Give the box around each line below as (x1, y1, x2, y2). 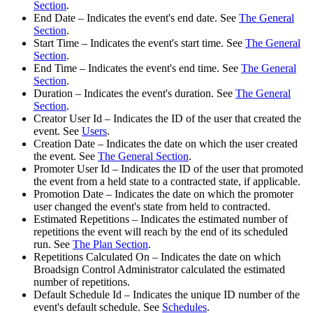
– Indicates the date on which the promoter (103, 187, 293, 200)
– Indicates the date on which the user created (95, 137, 298, 150)
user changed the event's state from (34, 200, 189, 212)
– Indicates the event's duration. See (73, 87, 235, 99)
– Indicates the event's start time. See (79, 36, 245, 49)
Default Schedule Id (34, 288, 122, 300)
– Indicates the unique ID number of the (122, 288, 300, 300)
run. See (34, 238, 73, 250)
